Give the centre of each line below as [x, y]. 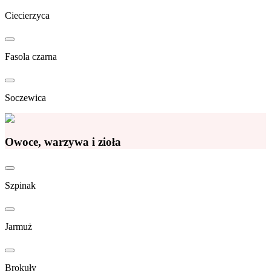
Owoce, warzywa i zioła [63, 142]
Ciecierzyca [27, 15]
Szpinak [20, 186]
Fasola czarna [31, 56]
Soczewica [25, 97]
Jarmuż [18, 227]
